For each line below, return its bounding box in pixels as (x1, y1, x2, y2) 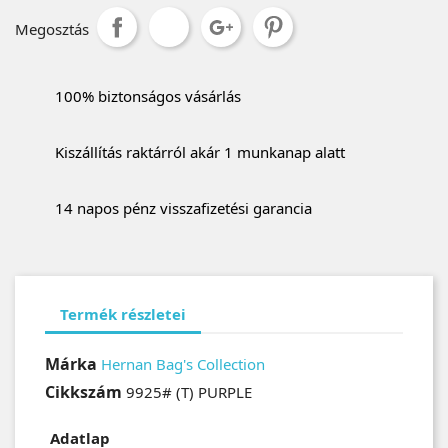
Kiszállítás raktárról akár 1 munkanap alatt (55, 142, 345, 162)
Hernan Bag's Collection (101, 354, 265, 374)
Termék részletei (60, 303, 186, 324)
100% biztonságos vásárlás (55, 86, 241, 106)
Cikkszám (45, 381, 122, 403)
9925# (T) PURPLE (126, 382, 252, 402)
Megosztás (15, 19, 89, 39)
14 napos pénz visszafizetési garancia (55, 198, 312, 218)
